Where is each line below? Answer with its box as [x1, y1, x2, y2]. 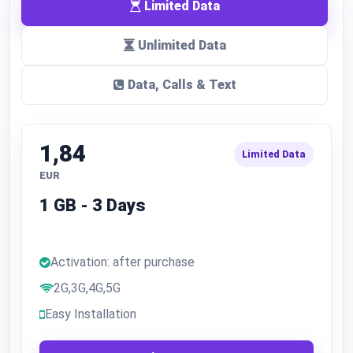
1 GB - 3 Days [39, 195, 146, 215]
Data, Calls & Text [124, 77, 236, 92]
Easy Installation [45, 307, 136, 321]
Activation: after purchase [50, 255, 195, 269]
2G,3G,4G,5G [54, 281, 121, 295]
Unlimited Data [134, 38, 226, 53]
